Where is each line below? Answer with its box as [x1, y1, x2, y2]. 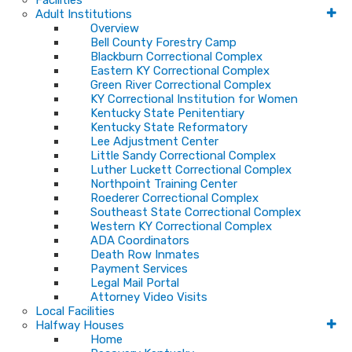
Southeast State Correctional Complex [90, 205, 301, 219]
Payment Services [90, 262, 188, 276]
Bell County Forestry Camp [90, 35, 236, 49]
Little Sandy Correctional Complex [90, 148, 276, 163]
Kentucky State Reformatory [90, 120, 247, 134]
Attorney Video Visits [90, 290, 207, 304]
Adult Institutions [35, 7, 132, 21]
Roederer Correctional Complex [90, 191, 258, 205]
